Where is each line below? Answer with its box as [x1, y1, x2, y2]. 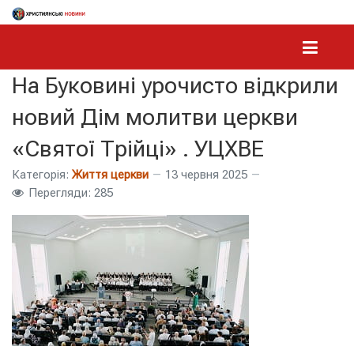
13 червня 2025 [165, 167, 247, 182]
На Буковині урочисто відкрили [12, 72, 338, 99]
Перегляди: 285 [28, 186, 113, 200]
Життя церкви [72, 167, 149, 182]
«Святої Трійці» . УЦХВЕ [12, 135, 264, 162]
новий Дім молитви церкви [12, 104, 298, 130]
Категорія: [12, 167, 69, 182]
